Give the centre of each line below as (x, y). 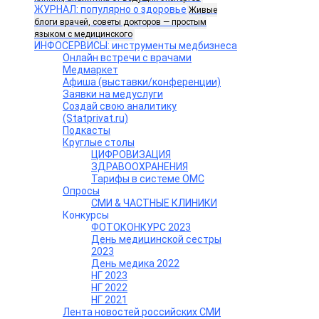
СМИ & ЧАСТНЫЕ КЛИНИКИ (154, 203)
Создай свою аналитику (120, 106)
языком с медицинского (83, 34)
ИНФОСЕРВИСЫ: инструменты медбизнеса (136, 45)
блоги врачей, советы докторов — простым (120, 22)
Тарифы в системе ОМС (148, 178)
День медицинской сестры (156, 239)
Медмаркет (90, 69)
